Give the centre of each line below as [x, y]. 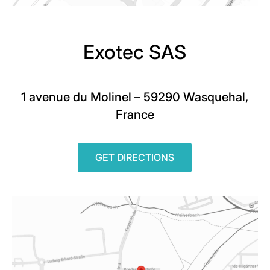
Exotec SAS [135, 52]
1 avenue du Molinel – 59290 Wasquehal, [135, 97]
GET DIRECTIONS [135, 157]
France [135, 114]
